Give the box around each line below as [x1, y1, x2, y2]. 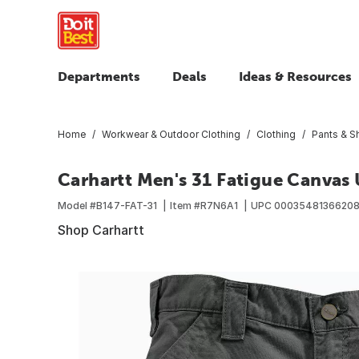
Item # [170, 199, 200, 212]
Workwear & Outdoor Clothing [102, 127, 240, 140]
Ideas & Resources [239, 69, 352, 83]
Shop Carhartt [58, 221, 144, 238]
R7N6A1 [200, 199, 238, 212]
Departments [58, 69, 140, 83]
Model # [58, 199, 96, 212]
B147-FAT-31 [96, 199, 157, 212]
